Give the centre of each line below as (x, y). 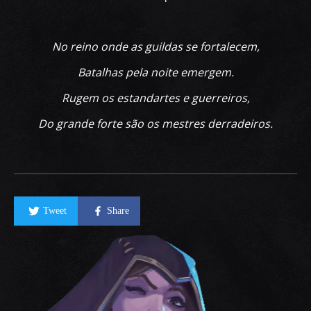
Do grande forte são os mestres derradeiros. (155, 124)
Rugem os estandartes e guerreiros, (155, 98)
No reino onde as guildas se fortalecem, (155, 47)
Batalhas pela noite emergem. (155, 73)
